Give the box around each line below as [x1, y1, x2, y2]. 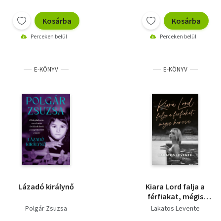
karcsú [163, 201, 187, 211]
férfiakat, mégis [147, 191, 203, 201]
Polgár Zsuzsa [25, 203, 67, 213]
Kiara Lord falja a [146, 181, 205, 191]
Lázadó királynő [18, 181, 74, 191]
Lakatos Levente [150, 203, 200, 213]
